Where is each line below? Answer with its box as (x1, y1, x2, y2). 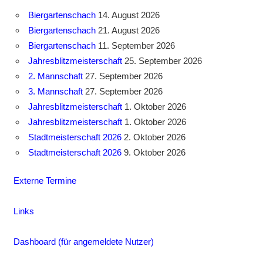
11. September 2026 (96, 40, 175, 50)
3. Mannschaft (28, 86, 83, 96)
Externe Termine (13, 176, 76, 186)
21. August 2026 (96, 25, 160, 35)
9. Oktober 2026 (122, 147, 186, 157)
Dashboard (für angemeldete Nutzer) (13, 237, 154, 247)
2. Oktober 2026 (122, 131, 186, 142)
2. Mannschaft (28, 70, 83, 81)
